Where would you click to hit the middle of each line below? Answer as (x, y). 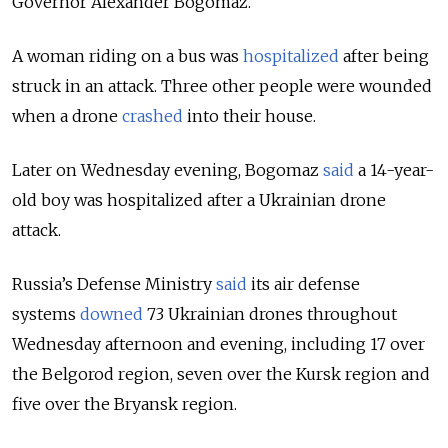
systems (46, 313)
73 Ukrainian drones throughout (270, 313)
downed (111, 313)
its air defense (303, 283)
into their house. (251, 115)
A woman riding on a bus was (127, 55)
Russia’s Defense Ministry (112, 283)
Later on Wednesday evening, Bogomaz (165, 169)
